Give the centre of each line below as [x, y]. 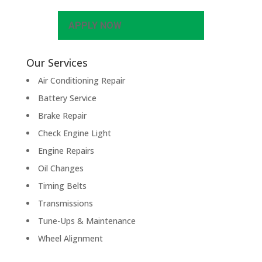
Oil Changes [61, 168]
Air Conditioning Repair [81, 81]
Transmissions [65, 204]
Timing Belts [62, 186]
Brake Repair [62, 116]
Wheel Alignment [70, 239]
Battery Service [67, 98]
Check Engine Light [74, 133]
